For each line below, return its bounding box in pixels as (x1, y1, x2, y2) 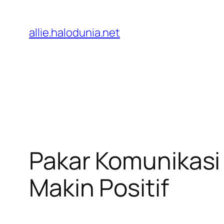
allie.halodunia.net (29, 25, 120, 40)
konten (3, 33, 39, 48)
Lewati (3, 3, 36, 18)
